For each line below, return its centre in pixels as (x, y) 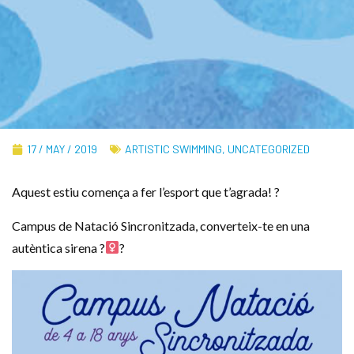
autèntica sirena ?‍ (58, 247)
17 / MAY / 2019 (62, 149)
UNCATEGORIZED (269, 149)
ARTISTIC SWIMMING (173, 149)
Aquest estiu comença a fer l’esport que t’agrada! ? (146, 192)
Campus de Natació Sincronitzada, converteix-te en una (161, 225)
